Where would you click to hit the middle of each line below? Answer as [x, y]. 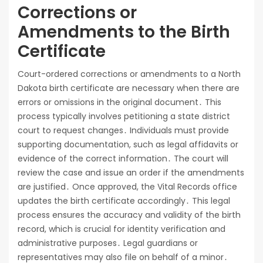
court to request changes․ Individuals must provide [123, 131]
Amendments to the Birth [124, 32]
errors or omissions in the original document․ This [119, 102]
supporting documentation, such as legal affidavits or [128, 145]
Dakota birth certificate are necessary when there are [129, 88]
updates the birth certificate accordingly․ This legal [124, 201]
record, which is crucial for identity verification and [122, 229]
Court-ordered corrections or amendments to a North [129, 74]
